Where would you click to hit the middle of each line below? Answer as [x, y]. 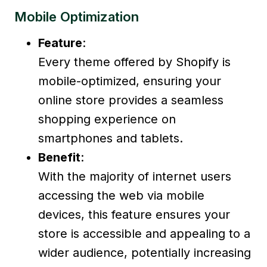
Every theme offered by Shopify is [134, 62]
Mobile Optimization [77, 16]
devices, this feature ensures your [134, 214]
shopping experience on [107, 119]
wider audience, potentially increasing [145, 252]
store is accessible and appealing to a [144, 233]
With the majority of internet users [135, 176]
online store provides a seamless [131, 100]
